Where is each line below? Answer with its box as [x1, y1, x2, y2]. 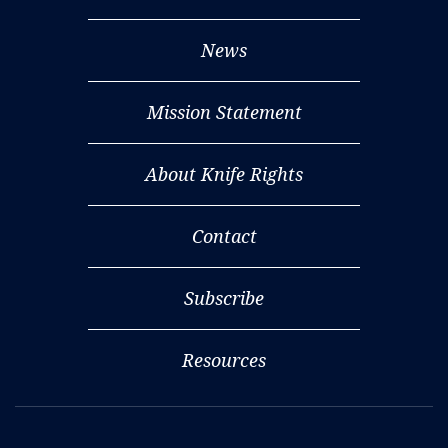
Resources [182, 348, 266, 373]
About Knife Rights [145, 162, 303, 187]
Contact [191, 224, 257, 249]
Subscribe [184, 286, 264, 311]
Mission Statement [146, 100, 302, 125]
